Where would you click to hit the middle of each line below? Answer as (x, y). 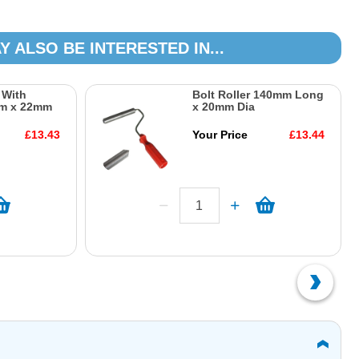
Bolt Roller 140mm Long (258, 95)
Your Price (220, 135)
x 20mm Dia (223, 107)
